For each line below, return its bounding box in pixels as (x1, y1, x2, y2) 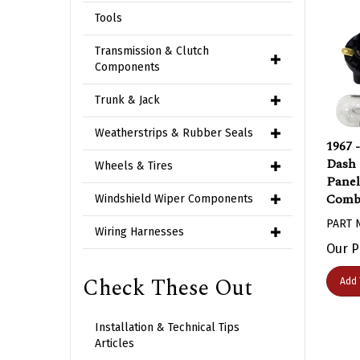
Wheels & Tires (95, 159, 173, 173)
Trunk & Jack (95, 93, 160, 107)
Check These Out (83, 272, 252, 305)
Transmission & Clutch (95, 44, 209, 58)
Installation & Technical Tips (95, 321, 239, 334)
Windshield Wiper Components (95, 192, 253, 206)
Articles (95, 337, 134, 350)
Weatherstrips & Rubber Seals (95, 126, 253, 140)
